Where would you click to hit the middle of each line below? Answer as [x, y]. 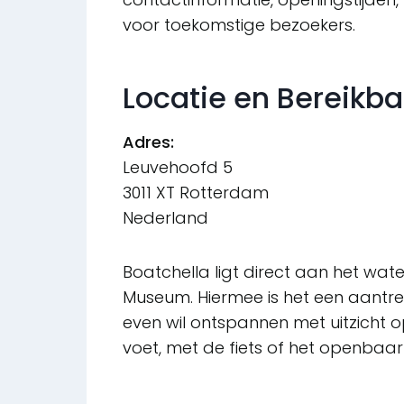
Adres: [148, 142]
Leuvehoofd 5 [178, 168]
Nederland [165, 218]
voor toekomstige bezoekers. [239, 25]
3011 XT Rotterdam [196, 193]
